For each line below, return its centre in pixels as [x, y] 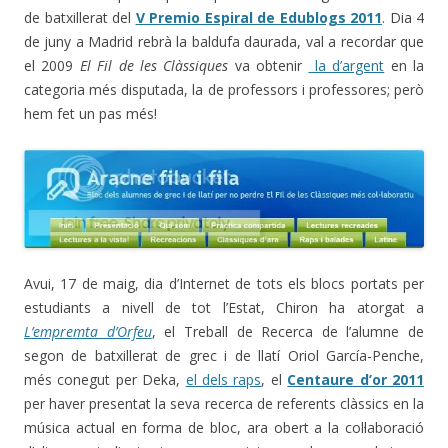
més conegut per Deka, [105, 380]
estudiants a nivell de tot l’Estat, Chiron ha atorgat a [224, 308]
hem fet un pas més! [90, 113]
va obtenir [268, 65]
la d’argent [346, 65]
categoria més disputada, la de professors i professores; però [224, 89]
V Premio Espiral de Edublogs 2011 [258, 17]
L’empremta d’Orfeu [88, 332]
